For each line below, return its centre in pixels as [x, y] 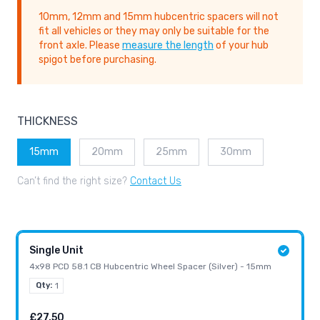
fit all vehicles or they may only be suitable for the [154, 31]
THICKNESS [47, 121]
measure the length [168, 46]
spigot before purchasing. [97, 60]
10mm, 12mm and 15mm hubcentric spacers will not [159, 17]
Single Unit [56, 251]
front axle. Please [80, 46]
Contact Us [156, 181]
